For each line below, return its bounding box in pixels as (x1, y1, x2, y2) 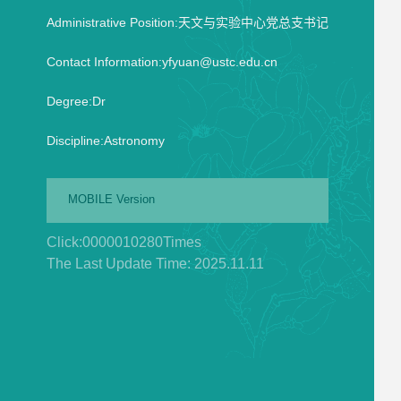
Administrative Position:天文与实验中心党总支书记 (46, 15, 328, 30)
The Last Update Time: (46, 256, 194, 271)
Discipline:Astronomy (46, 133, 165, 148)
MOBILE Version (67, 192, 155, 206)
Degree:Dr (46, 94, 106, 108)
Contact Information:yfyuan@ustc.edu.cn (46, 55, 277, 69)
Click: (46, 235, 82, 250)
